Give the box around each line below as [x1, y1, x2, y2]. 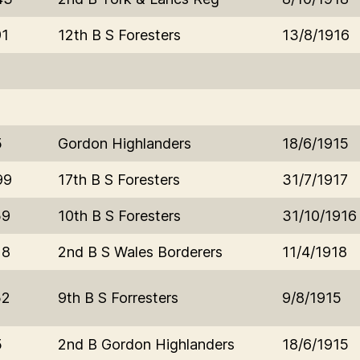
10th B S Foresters [58, 207, 181, 224]
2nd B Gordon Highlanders [58, 335, 235, 353]
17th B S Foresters [58, 170, 180, 188]
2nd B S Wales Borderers [58, 243, 223, 260]
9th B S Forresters [58, 288, 178, 306]
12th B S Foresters [58, 26, 181, 43]
